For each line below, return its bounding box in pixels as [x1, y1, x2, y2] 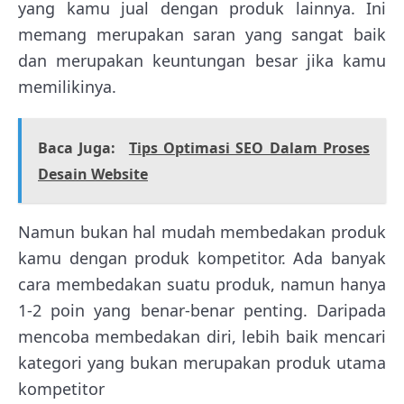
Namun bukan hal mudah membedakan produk [18, 220, 386, 243]
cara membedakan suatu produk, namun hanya [18, 272, 386, 295]
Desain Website [38, 163, 148, 184]
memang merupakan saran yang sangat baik [18, 23, 386, 45]
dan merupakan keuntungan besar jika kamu [18, 49, 386, 71]
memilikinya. [18, 75, 116, 97]
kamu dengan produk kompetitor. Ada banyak [18, 246, 386, 269]
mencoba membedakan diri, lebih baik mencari [18, 325, 386, 347]
